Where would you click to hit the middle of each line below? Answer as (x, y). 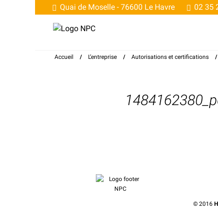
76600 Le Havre (147, 7)
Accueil (64, 57)
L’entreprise (102, 57)
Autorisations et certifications (170, 57)
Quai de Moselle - (88, 7)
